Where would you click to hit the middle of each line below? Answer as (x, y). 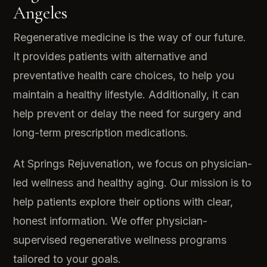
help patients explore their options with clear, (123, 201)
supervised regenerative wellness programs (120, 240)
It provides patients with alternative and (110, 56)
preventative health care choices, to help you (124, 75)
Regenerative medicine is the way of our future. (130, 37)
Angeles (40, 13)
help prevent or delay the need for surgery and (127, 113)
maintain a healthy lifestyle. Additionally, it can (126, 94)
